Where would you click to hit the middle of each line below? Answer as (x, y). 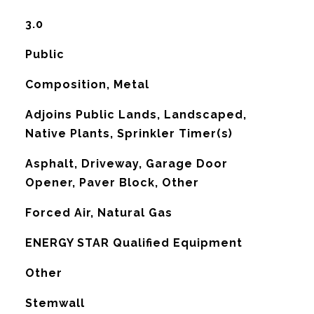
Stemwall (55, 303)
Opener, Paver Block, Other (112, 183)
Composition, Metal (87, 84)
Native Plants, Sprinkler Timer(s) (129, 134)
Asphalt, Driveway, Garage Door (126, 164)
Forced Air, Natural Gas (98, 213)
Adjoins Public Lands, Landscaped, (136, 115)
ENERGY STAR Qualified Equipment (134, 243)
